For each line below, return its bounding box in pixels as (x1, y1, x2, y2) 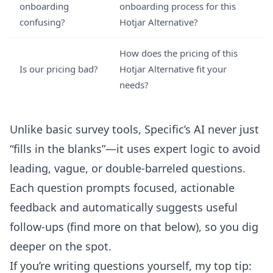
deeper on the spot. (10, 239, 112, 253)
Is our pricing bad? (19, 63, 98, 75)
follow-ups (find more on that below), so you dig (10, 219, 258, 234)
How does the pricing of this (119, 47, 238, 59)
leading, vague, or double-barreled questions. (10, 161, 246, 175)
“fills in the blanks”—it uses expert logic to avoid (10, 141, 260, 156)
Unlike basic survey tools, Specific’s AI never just (10, 122, 259, 136)
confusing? (19, 16, 65, 28)
